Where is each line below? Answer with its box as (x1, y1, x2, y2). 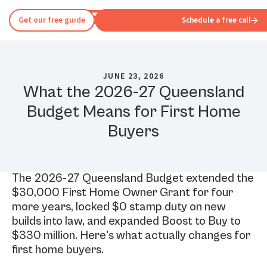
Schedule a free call (181, 15, 251, 26)
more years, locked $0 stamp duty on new (12, 200, 226, 214)
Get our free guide (18, 15, 85, 26)
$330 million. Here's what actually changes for (12, 229, 250, 243)
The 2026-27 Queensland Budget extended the (12, 172, 254, 185)
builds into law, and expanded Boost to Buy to (12, 215, 241, 228)
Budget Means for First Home (26, 103, 241, 122)
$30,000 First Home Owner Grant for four (12, 186, 233, 200)
